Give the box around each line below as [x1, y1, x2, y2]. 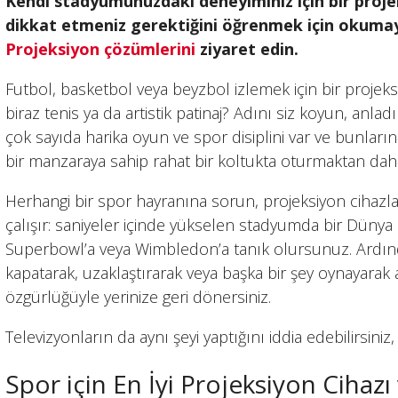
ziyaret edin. [195, 38, 299, 60]
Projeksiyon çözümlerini [5, 38, 196, 60]
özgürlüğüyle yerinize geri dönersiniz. [5, 286, 272, 308]
